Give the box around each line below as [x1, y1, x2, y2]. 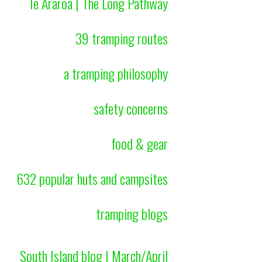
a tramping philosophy [64, 63, 168, 84]
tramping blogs [96, 203, 168, 225]
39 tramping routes [75, 27, 168, 49]
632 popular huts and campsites [16, 168, 168, 189]
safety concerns [94, 98, 168, 119]
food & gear [111, 133, 168, 154]
